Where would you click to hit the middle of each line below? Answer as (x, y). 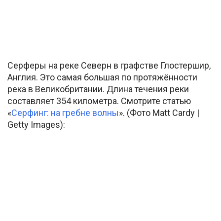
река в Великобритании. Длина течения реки (98, 89)
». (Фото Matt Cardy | (159, 113)
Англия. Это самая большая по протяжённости (102, 77)
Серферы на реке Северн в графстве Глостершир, (109, 66)
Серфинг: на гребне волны (65, 113)
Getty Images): (36, 125)
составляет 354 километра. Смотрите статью (99, 101)
